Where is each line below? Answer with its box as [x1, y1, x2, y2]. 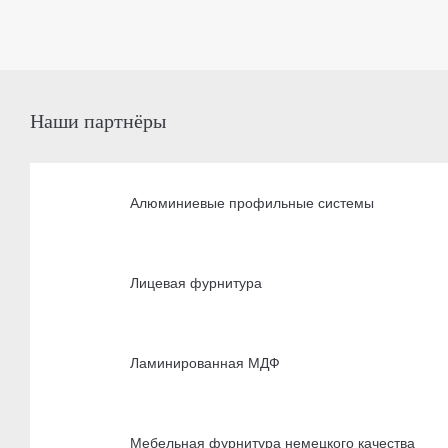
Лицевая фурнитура [130, 274, 262, 291]
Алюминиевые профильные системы [130, 194, 374, 211]
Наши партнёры [30, 109, 166, 132]
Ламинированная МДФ [130, 354, 280, 371]
